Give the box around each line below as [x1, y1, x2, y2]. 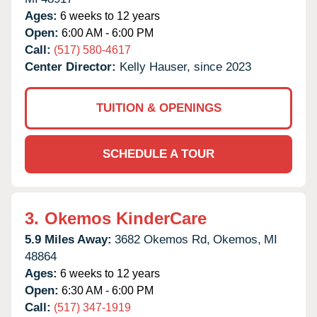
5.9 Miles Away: [25, 232, 112, 246]
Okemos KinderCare [45, 208, 207, 228]
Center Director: [25, 59, 120, 74]
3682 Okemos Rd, [115, 232, 210, 246]
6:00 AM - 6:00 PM [59, 26, 154, 39]
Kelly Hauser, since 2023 [120, 59, 251, 74]
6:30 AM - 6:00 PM [59, 284, 154, 296]
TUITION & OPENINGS [96, 100, 221, 115]
